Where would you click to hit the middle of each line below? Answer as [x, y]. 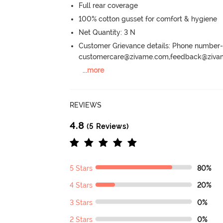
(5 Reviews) [107, 126]
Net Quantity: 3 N [107, 32]
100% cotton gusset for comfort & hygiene [148, 19]
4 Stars [81, 185]
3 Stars [81, 202]
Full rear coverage [109, 5]
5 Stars [81, 168]
